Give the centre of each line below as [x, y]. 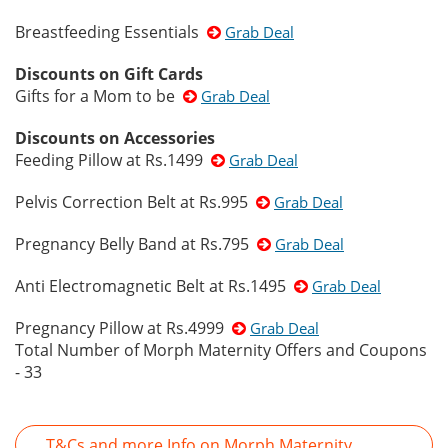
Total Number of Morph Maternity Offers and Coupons [221, 350]
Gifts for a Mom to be [99, 96]
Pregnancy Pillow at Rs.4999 [123, 328]
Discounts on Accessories [115, 138]
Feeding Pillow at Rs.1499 [113, 160]
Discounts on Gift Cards [109, 74]
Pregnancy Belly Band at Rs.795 [136, 244]
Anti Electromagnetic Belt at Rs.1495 [154, 286]
